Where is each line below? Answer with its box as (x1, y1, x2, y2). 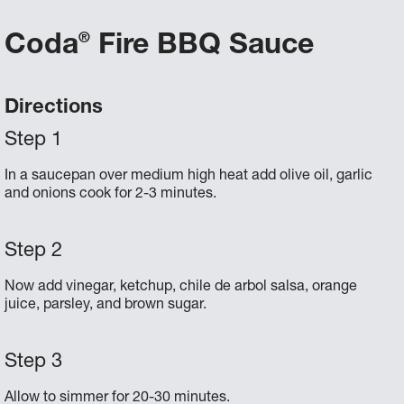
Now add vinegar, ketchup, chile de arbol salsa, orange (5, 280, 358, 295)
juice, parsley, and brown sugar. (5, 298, 207, 313)
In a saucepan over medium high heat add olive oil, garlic (5, 170, 373, 184)
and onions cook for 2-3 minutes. (5, 188, 217, 202)
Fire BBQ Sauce (90, 32, 315, 61)
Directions (5, 98, 104, 118)
